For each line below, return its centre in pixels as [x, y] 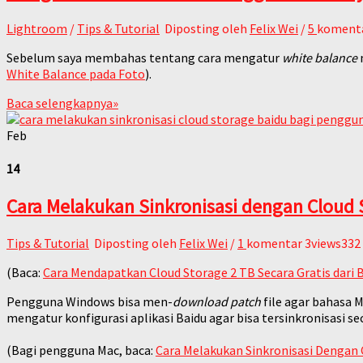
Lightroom [37, 28]
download [200, 302]
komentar [274, 243]
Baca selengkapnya [60, 102]
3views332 [333, 243]
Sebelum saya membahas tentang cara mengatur [144, 57]
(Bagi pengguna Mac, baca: [81, 350]
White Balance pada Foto [76, 73]
